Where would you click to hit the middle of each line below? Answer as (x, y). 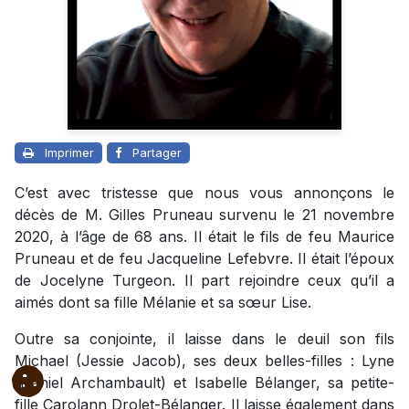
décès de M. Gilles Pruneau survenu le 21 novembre (204, 214)
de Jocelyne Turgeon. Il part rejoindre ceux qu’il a (204, 280)
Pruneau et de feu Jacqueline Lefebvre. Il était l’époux (204, 258)
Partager (157, 152)
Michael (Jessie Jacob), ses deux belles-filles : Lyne (204, 360)
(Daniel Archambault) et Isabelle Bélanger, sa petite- (204, 382)
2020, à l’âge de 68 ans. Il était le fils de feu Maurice (204, 236)
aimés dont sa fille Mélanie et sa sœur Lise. (163, 302)
